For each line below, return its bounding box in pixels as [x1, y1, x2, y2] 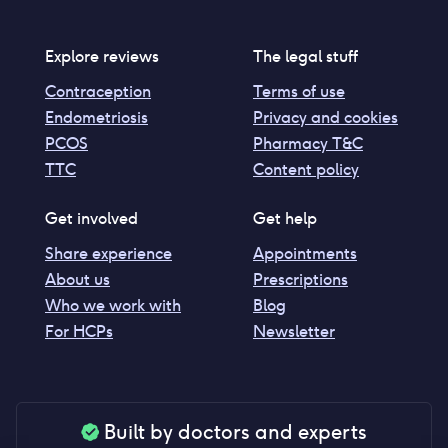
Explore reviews [45, 45, 159, 67]
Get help [253, 207, 317, 229]
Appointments [253, 242, 357, 264]
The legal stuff [253, 45, 358, 67]
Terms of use [253, 80, 345, 102]
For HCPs [45, 320, 113, 342]
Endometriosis [45, 106, 148, 128]
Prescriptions [253, 268, 348, 290]
